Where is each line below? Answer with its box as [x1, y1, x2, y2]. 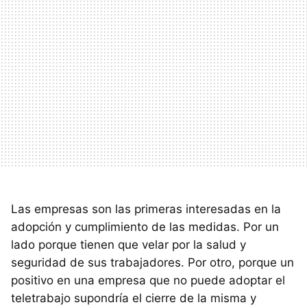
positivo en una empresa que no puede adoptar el [11, 273, 285, 287]
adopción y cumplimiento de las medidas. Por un [11, 219, 279, 234]
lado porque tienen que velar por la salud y [11, 237, 246, 251]
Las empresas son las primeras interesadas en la [11, 201, 281, 216]
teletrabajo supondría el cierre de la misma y [11, 291, 256, 305]
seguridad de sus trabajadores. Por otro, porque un [11, 255, 294, 269]
